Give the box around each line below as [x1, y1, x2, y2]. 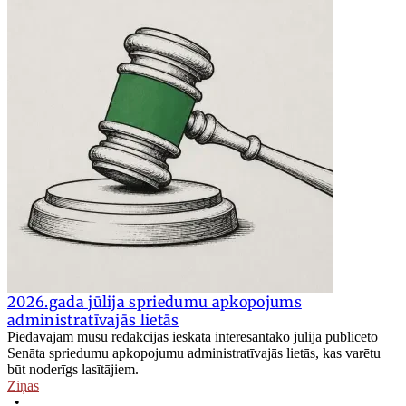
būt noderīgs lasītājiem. [7, 362, 139, 378]
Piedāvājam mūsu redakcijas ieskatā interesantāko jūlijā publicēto [7, 329, 378, 345]
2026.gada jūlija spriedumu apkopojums [7, 293, 302, 312]
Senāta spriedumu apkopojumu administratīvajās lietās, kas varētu [7, 345, 381, 362]
